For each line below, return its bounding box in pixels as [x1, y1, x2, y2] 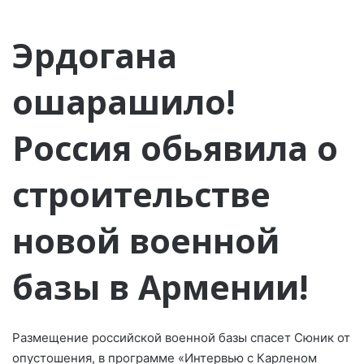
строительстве [12, 171, 271, 217]
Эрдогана [12, 32, 177, 78]
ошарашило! [12, 79, 236, 124]
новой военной [12, 218, 279, 263]
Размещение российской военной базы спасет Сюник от [12, 329, 350, 345]
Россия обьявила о [12, 125, 338, 171]
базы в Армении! [12, 264, 309, 310]
